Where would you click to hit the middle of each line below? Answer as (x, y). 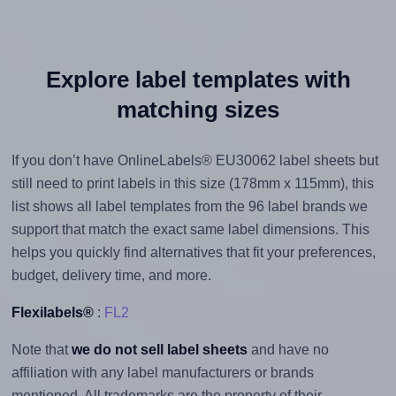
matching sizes (198, 109)
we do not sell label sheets (159, 349)
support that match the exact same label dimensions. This (190, 229)
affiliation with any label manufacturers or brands (162, 372)
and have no (288, 349)
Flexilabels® (52, 312)
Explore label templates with (198, 79)
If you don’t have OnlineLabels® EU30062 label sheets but (194, 160)
